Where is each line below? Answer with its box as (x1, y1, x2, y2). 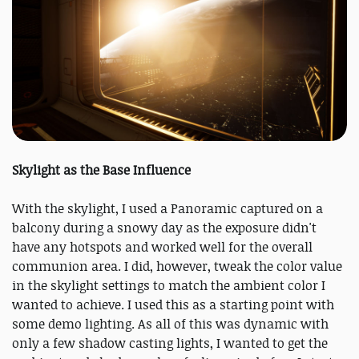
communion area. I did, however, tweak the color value (12, 256, 342, 275)
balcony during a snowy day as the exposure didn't (12, 218, 317, 236)
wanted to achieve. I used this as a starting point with (12, 295, 334, 313)
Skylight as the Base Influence (12, 160, 191, 179)
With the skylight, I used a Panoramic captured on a (12, 199, 323, 217)
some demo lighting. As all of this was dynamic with (12, 314, 329, 333)
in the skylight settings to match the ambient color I (12, 276, 325, 294)
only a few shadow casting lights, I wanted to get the (12, 333, 328, 352)
